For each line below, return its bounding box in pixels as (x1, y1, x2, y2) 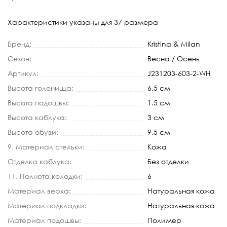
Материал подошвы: (8, 215, 81, 224)
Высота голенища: (8, 83, 73, 92)
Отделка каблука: (8, 157, 71, 166)
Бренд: (8, 39, 31, 48)
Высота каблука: (8, 112, 67, 122)
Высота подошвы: (8, 98, 69, 107)
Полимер (147, 215, 181, 224)
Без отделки (147, 157, 189, 166)
